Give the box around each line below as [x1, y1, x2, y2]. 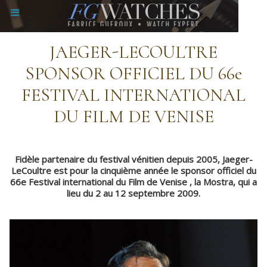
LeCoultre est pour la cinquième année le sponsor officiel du [11, 164, 256, 176]
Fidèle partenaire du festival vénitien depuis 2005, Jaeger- [14, 153, 253, 165]
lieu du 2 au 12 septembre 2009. [67, 187, 200, 199]
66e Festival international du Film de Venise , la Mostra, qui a [10, 176, 257, 188]
